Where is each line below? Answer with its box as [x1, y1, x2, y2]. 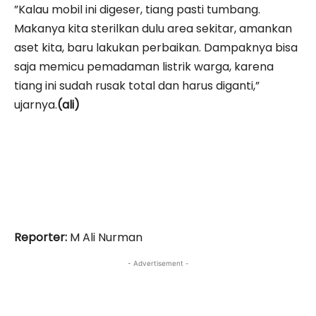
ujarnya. [14, 96, 57, 113]
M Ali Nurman [67, 229, 142, 245]
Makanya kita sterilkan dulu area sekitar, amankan [14, 20, 292, 37]
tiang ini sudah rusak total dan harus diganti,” [14, 77, 260, 94]
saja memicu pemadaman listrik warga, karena [14, 58, 274, 75]
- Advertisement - [127, 258, 189, 267]
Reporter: [14, 229, 67, 245]
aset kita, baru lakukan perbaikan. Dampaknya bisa [14, 39, 298, 56]
